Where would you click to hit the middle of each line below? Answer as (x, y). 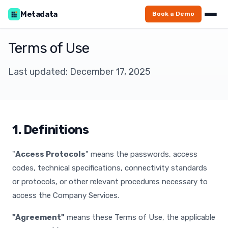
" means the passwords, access (141, 154)
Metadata (39, 14)
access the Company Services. (66, 195)
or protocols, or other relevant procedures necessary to (110, 182)
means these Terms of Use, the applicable (140, 217)
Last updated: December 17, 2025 (79, 72)
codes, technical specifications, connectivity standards (110, 168)
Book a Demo (173, 14)
